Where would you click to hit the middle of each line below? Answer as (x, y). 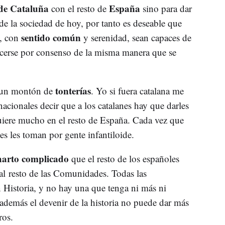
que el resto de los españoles (124, 158)
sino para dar (167, 8)
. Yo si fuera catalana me (137, 91)
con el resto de (79, 8)
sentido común (52, 37)
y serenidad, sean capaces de (137, 37)
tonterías (73, 91)
